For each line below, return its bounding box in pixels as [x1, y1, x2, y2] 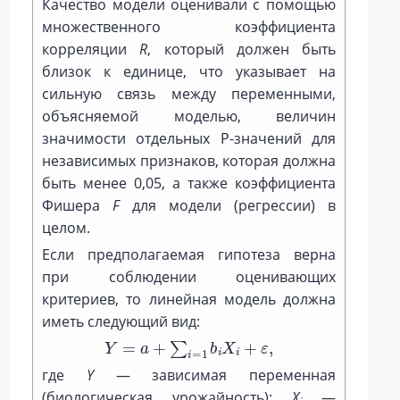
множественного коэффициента [42, 16, 336, 37]
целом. [42, 217, 91, 237]
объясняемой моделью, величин [42, 105, 336, 126]
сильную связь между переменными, [42, 83, 336, 104]
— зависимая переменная [93, 365, 336, 386]
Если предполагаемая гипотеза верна [42, 244, 336, 264]
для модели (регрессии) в [120, 195, 336, 215]
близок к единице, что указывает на [42, 61, 336, 81]
